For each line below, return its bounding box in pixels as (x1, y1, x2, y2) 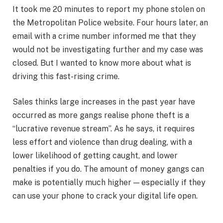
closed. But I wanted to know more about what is (12, 58, 191, 68)
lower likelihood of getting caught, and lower (12, 151, 178, 161)
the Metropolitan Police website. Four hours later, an (12, 17, 208, 27)
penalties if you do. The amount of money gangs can (12, 164, 204, 174)
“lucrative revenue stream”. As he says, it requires (12, 124, 195, 134)
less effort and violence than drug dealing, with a (12, 137, 192, 147)
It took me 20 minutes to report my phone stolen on (12, 4, 205, 14)
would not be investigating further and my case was (12, 44, 203, 54)
